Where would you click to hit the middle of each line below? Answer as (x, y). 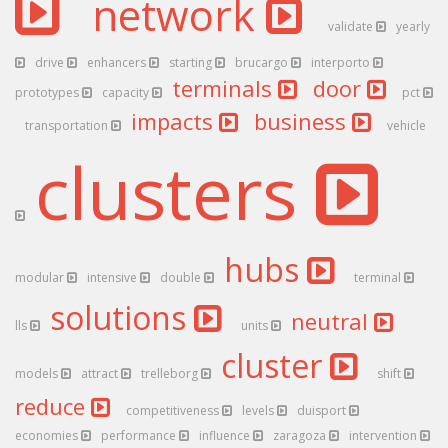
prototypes (48, 92)
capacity (127, 92)
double (182, 277)
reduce (53, 406)
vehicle (408, 125)
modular (41, 277)
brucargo (263, 62)
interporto (342, 62)
